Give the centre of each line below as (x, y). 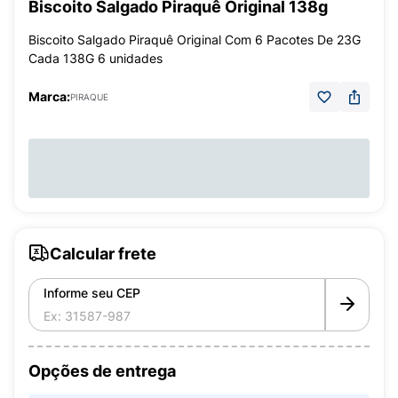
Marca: (49, 96)
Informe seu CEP (92, 293)
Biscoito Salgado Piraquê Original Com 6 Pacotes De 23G (195, 40)
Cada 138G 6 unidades (96, 58)
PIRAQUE (89, 97)
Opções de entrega (102, 371)
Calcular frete (103, 253)
